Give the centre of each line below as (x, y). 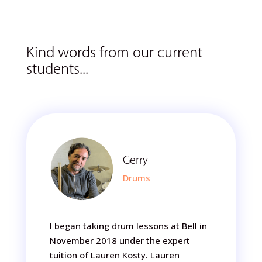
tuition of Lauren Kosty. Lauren (114, 255)
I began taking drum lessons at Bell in (128, 226)
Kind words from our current (114, 52)
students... (57, 68)
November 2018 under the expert (120, 240)
